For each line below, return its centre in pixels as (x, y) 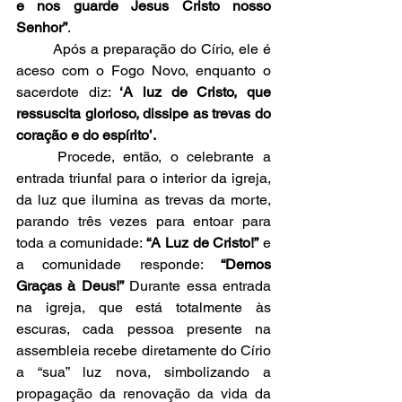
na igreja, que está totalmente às (144, 307)
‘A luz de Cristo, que (196, 92)
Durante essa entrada (197, 286)
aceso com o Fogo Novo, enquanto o (144, 70)
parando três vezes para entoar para (144, 221)
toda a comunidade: (82, 243)
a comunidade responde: (118, 264)
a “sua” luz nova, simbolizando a (144, 372)
